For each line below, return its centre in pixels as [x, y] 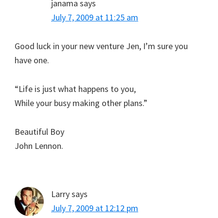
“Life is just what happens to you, [75, 89]
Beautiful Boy [39, 131]
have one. [32, 60]
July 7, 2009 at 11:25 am [95, 17]
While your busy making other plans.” [81, 103]
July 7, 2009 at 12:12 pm [95, 208]
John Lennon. [39, 145]
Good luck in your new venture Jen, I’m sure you [101, 46]
